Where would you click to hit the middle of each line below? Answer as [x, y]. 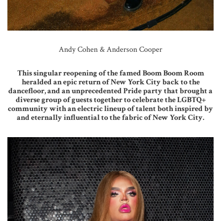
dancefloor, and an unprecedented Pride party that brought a [110, 91]
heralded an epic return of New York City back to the [110, 82]
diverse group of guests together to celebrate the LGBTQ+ [110, 100]
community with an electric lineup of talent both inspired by [110, 109]
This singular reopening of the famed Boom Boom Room [110, 74]
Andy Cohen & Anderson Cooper [110, 50]
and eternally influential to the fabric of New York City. [110, 118]
